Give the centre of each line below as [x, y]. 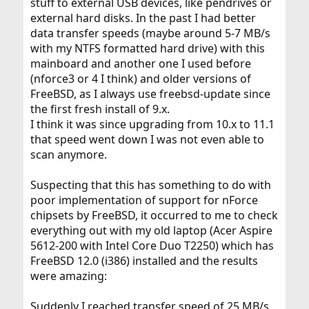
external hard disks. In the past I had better [143, 18]
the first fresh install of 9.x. [100, 109]
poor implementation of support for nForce [144, 200]
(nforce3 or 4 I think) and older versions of [140, 79]
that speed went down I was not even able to [147, 139]
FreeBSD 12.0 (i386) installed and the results [144, 261]
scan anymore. [68, 154]
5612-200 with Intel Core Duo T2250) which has [152, 246]
